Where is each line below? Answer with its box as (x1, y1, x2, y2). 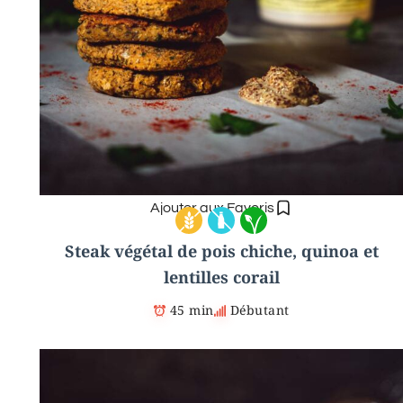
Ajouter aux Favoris (150, 201, 274, 216)
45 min (169, 301, 214, 319)
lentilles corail (163, 266, 280, 289)
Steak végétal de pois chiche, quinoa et (64, 240, 379, 263)
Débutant (229, 301, 290, 319)
